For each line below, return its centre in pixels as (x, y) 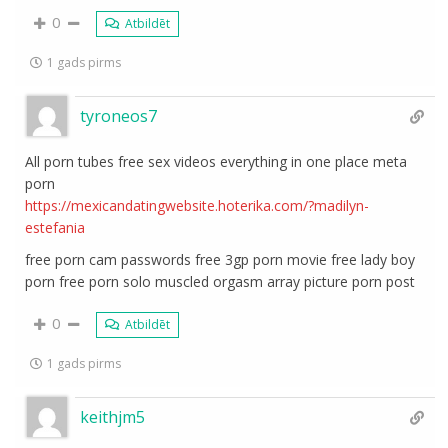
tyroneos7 (119, 116)
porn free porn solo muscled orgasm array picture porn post (220, 281)
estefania (55, 227)
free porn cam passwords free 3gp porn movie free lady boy (220, 259)
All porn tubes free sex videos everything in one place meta (216, 161)
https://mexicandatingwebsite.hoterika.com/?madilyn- (197, 205)
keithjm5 (113, 417)
